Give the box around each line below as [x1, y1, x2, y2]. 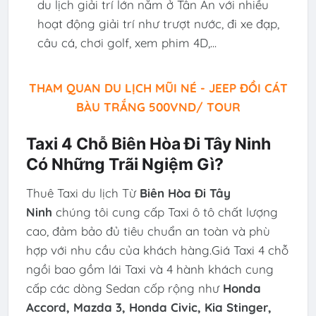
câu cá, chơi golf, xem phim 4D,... [37, 35, 217, 51]
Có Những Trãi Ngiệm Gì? [25, 154, 224, 174]
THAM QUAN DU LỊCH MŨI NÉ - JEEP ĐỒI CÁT [28, 80, 288, 96]
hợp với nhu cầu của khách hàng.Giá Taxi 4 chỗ [25, 243, 288, 258]
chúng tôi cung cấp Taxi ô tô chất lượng [55, 205, 278, 220]
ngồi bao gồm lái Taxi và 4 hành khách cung [25, 262, 274, 277]
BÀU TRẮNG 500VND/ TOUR [75, 99, 241, 115]
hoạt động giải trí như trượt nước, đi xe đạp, [37, 16, 279, 32]
